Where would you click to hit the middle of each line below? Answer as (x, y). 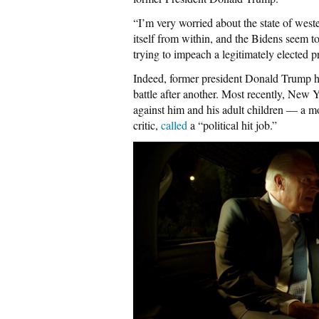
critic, (147, 125)
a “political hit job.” (232, 125)
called (174, 125)
